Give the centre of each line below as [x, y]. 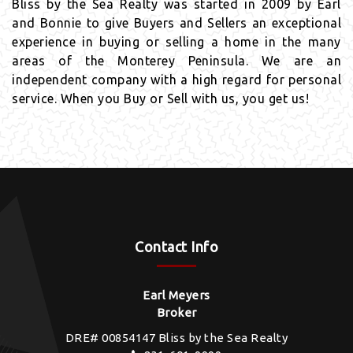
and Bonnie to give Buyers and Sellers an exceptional [176, 23]
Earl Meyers [176, 295]
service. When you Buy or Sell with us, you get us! [160, 99]
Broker [176, 313]
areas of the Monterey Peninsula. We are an [176, 61]
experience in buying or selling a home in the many [176, 42]
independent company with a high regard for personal [176, 80]
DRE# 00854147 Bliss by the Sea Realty [176, 338]
